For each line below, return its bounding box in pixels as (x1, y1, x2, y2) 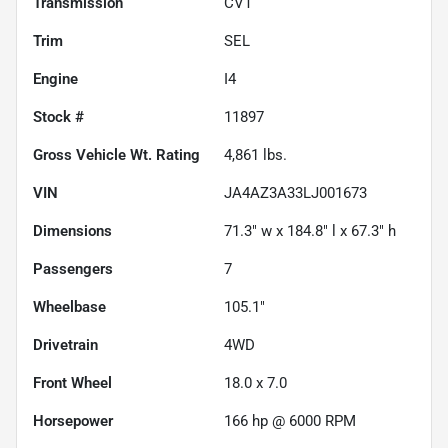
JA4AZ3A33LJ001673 (224, 183, 367, 202)
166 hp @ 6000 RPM (224, 411, 356, 430)
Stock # (33, 107, 84, 126)
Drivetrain (33, 335, 98, 354)
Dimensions (33, 221, 112, 240)
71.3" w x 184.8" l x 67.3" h (224, 221, 396, 240)
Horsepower (33, 411, 113, 430)
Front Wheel (33, 373, 112, 392)
